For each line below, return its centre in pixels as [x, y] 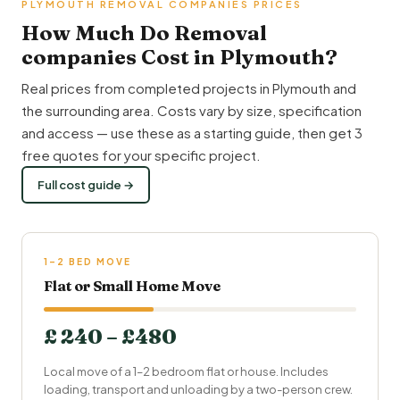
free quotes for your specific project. [141, 155]
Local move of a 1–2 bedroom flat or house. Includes [186, 371]
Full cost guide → [86, 185]
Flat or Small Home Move [132, 286]
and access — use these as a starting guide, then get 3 [192, 133]
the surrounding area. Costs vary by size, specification [192, 110]
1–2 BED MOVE [87, 262]
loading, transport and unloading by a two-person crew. [198, 389]
